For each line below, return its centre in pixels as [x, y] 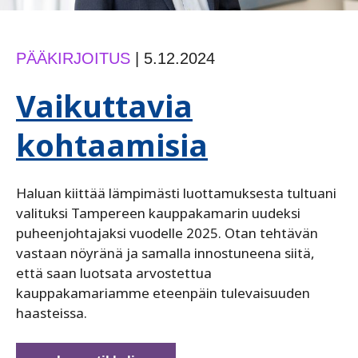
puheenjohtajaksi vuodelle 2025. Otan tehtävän [167, 233]
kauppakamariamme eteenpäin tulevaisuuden [163, 292]
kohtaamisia [112, 144]
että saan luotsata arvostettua [114, 272]
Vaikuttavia [104, 105]
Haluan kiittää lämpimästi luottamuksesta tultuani [176, 193]
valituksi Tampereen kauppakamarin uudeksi [158, 213]
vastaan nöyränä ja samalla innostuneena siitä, [165, 253]
